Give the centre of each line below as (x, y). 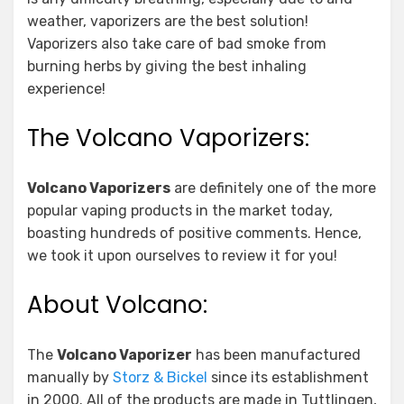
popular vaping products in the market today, (180, 211)
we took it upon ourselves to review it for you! (182, 256)
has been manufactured (276, 355)
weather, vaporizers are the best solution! (168, 21)
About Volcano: (117, 305)
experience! (66, 89)
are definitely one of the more (273, 188)
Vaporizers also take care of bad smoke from (177, 44)
